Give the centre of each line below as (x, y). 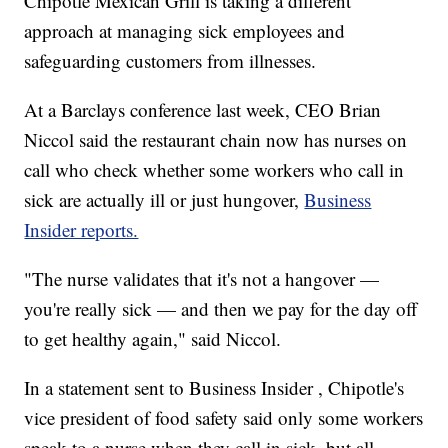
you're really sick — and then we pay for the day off (221, 309)
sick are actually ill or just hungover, (164, 200)
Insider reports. (81, 230)
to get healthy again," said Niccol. (153, 339)
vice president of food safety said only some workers (224, 418)
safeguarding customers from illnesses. (170, 61)
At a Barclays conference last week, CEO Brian (203, 110)
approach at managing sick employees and (185, 31)
